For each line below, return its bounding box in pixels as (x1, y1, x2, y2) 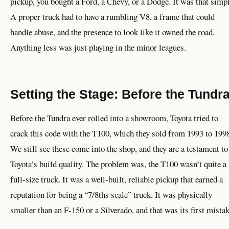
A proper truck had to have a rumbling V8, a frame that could (10, 11, 215, 23)
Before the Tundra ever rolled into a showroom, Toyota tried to (10, 112, 218, 124)
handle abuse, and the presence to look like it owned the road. (10, 26, 215, 38)
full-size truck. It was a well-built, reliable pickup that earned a (10, 173, 223, 186)
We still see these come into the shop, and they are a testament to (10, 143, 228, 155)
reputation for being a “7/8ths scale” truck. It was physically (10, 189, 212, 201)
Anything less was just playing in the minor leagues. (10, 41, 186, 54)
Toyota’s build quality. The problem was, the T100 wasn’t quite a (10, 158, 226, 170)
